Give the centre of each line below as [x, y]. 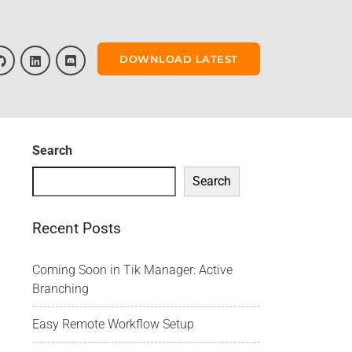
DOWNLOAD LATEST [179, 59]
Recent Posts [77, 228]
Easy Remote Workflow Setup [113, 324]
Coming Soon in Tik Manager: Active [132, 270]
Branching [60, 289]
